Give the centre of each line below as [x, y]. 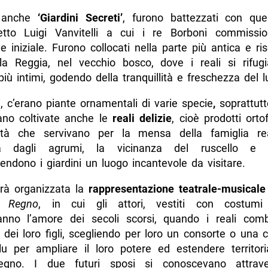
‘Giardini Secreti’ [80, 18]
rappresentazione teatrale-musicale [177, 189]
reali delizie [142, 118]
